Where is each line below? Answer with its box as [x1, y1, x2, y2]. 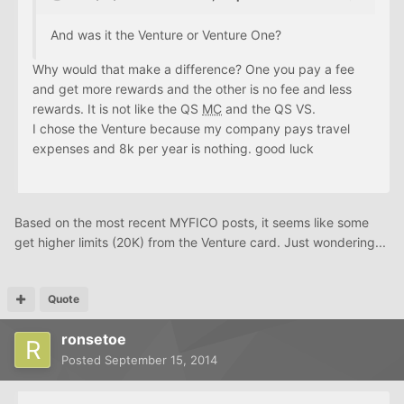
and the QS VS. [222, 101, 316, 117]
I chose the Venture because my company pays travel [32, 121, 350, 137]
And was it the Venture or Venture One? [50, 27, 281, 43]
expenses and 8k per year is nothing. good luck [32, 141, 314, 157]
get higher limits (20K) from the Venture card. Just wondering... [14, 234, 386, 251]
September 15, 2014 [105, 353, 217, 368]
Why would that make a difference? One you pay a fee [32, 61, 354, 78]
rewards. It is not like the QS [32, 101, 202, 117]
